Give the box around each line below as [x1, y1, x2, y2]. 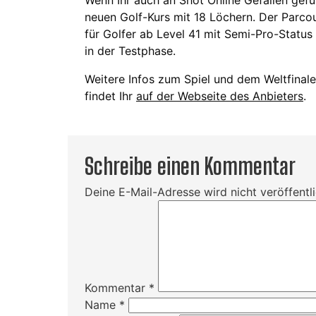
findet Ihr [85, 88, 136, 103]
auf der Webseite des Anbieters [136, 88, 303, 103]
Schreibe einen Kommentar [85, 152, 296, 180]
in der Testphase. [85, 43, 176, 58]
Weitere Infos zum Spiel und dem [85, 71, 260, 86]
